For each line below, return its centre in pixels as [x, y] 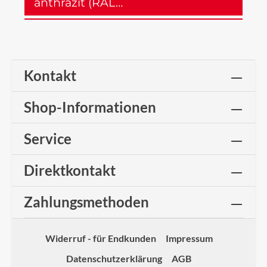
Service [48, 139]
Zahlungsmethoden [86, 202]
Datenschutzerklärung [114, 258]
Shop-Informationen [90, 107]
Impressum [189, 238]
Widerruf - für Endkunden [100, 238]
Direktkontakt [70, 170]
